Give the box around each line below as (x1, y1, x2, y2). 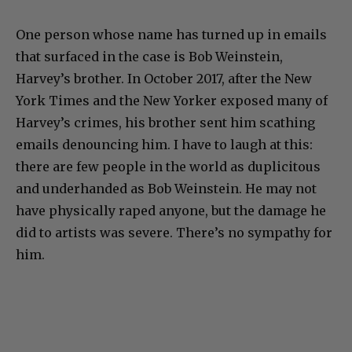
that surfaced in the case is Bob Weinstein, (16, 48, 283, 64)
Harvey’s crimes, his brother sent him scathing (16, 114, 315, 130)
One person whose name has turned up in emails (16, 26, 327, 42)
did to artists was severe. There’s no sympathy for (16, 224, 332, 240)
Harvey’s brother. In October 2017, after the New (16, 70, 312, 86)
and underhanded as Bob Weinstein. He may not (16, 180, 317, 196)
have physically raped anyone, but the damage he (16, 202, 326, 218)
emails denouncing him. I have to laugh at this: (16, 136, 313, 152)
